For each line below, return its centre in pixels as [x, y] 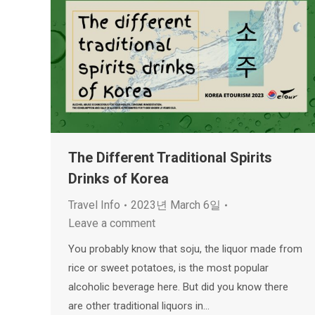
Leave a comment [112, 224]
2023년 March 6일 [176, 205]
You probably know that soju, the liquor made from [185, 249]
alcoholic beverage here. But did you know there [178, 287]
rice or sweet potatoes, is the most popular [168, 268]
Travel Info [94, 205]
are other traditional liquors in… [139, 306]
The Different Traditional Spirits [170, 158]
